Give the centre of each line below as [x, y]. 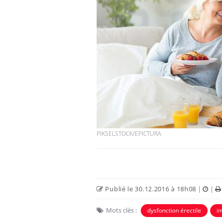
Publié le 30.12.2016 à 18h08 [150, 189]
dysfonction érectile [174, 210]
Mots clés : [121, 210]
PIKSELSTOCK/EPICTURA [129, 133]
